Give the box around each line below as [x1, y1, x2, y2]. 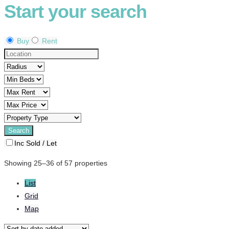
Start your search [4, 1, 147, 22]
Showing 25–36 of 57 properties [4, 159, 107, 168]
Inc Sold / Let [14, 139, 57, 148]
